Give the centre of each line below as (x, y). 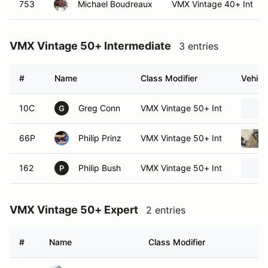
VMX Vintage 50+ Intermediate (90, 46)
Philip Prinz (100, 138)
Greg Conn (99, 108)
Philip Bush (100, 168)
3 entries (199, 46)
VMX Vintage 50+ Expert (74, 210)
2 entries (166, 210)
